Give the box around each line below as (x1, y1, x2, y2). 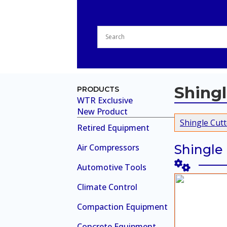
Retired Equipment (77, 122, 149, 133)
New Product (77, 105, 128, 117)
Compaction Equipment (77, 201, 168, 212)
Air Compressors (77, 141, 139, 153)
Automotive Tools (77, 161, 146, 173)
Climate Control (77, 181, 137, 193)
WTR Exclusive (77, 94, 133, 106)
